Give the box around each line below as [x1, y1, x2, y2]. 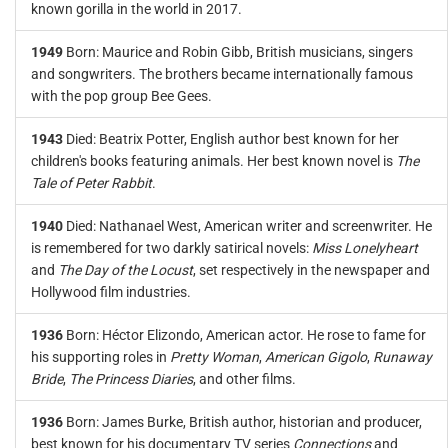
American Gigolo [265, 349, 367, 365]
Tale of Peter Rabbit [31, 175, 152, 191]
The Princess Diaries [69, 371, 193, 387]
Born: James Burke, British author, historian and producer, [66, 414, 422, 430]
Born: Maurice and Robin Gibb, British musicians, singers [66, 44, 413, 60]
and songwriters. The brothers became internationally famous [31, 66, 413, 82]
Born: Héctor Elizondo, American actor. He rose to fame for [66, 327, 426, 343]
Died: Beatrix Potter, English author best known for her [66, 131, 399, 147]
